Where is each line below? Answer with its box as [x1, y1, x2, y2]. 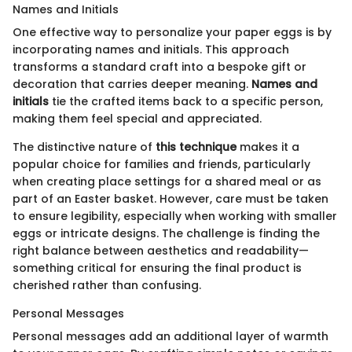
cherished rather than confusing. [13, 277, 201, 293]
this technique [156, 138, 236, 155]
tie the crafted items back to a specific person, [49, 93, 323, 109]
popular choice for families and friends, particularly [13, 156, 310, 172]
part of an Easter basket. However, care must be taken [13, 190, 328, 207]
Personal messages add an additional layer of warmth [13, 328, 328, 344]
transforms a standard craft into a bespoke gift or [13, 58, 306, 75]
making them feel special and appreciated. [13, 110, 262, 126]
